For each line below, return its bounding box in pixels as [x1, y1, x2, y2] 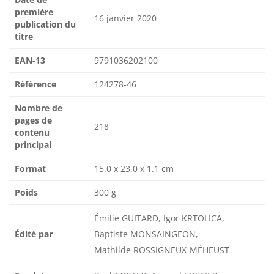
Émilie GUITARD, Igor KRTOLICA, [94, 212, 224, 224]
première [15, 6, 53, 18]
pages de [15, 114, 52, 127]
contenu [15, 127, 50, 139]
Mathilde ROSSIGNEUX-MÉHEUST [94, 244, 229, 256]
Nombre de [15, 102, 62, 114]
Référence [15, 78, 56, 91]
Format [15, 163, 46, 175]
